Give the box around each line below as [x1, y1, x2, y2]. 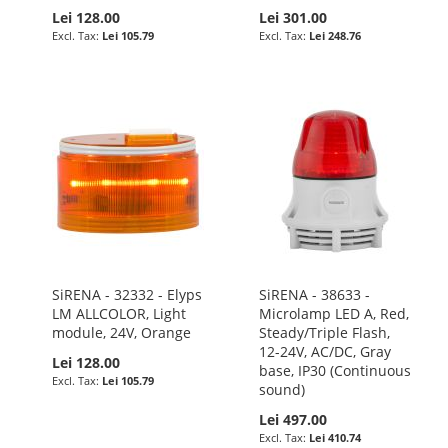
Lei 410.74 [308, 430, 361, 445]
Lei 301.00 [258, 8, 327, 27]
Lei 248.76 [308, 28, 361, 43]
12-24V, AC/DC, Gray [258, 342, 391, 361]
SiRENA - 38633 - [258, 285, 370, 304]
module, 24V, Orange [52, 323, 191, 342]
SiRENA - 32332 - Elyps [52, 285, 202, 304]
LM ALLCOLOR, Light [52, 304, 186, 323]
